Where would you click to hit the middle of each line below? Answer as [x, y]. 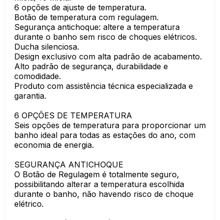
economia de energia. [54, 145]
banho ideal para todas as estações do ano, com [105, 135]
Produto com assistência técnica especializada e [104, 86]
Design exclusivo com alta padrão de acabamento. [108, 56]
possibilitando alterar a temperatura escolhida [99, 184]
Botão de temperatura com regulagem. [86, 17]
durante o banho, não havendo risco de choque [104, 194]
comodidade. [38, 76]
